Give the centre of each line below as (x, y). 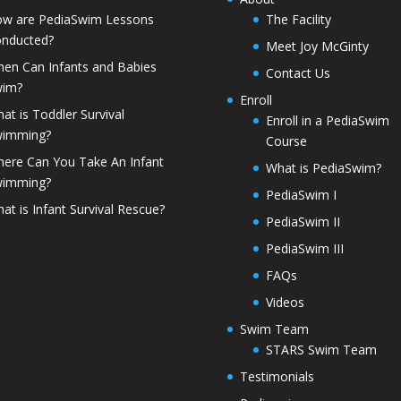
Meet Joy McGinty (317, 47)
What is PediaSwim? (323, 168)
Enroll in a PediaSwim (327, 121)
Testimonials (277, 377)
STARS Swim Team (321, 350)
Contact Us (298, 73)
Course (286, 141)
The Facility (298, 20)
